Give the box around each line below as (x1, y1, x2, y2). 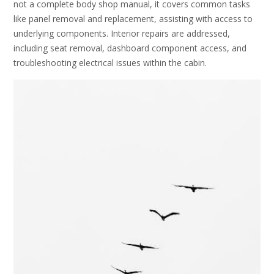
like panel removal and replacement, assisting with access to (13, 13, 253, 25)
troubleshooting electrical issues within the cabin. (13, 57, 207, 69)
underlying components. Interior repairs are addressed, (13, 28, 230, 40)
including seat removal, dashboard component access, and (13, 42, 246, 54)
